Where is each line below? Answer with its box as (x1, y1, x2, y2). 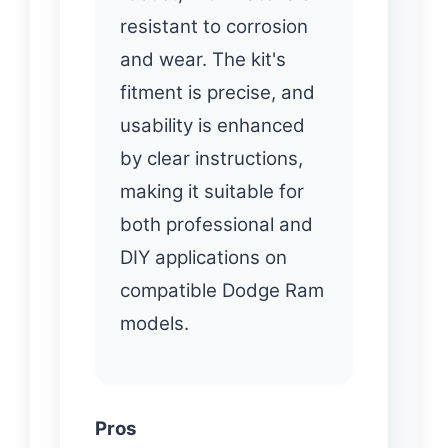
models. (120, 312, 189, 336)
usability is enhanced (120, 114, 305, 138)
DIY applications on (120, 246, 287, 270)
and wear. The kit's (120, 48, 286, 72)
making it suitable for (120, 180, 304, 204)
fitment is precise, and (120, 81, 315, 105)
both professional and (120, 213, 313, 237)
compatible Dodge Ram (120, 279, 324, 303)
